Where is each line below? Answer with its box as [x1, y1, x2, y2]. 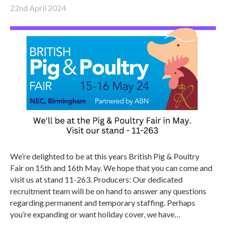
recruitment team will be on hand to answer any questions [10, 186, 206, 196]
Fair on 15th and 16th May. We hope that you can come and [10, 163, 212, 173]
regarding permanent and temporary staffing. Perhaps [10, 198, 195, 208]
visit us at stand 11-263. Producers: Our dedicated [10, 175, 183, 185]
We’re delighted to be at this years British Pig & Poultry [10, 151, 199, 161]
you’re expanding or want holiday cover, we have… [10, 209, 181, 219]
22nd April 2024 [10, 3, 66, 13]
